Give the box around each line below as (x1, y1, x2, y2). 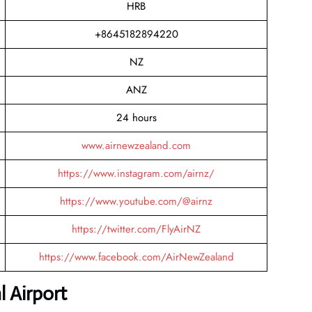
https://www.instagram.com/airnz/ (58, 165, 214, 181)
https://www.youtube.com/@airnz (60, 193, 212, 209)
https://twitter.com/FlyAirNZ (72, 221, 201, 237)
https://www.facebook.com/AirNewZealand (38, 249, 234, 265)
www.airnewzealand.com (81, 137, 191, 153)
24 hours (116, 109, 157, 125)
